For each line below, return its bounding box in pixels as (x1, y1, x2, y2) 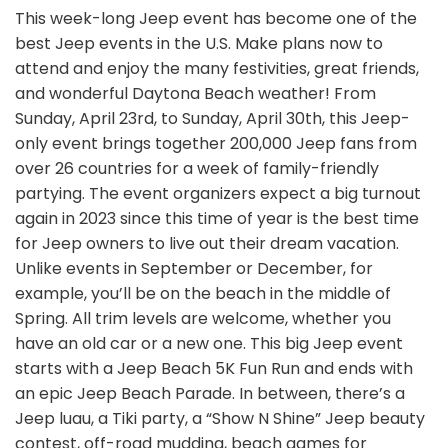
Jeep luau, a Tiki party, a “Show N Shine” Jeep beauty (15, 407, 425, 431)
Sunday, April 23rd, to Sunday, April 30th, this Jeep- (15, 107, 410, 131)
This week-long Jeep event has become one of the (15, 7, 417, 31)
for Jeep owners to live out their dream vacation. (15, 232, 399, 256)
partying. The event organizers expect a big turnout (15, 182, 421, 206)
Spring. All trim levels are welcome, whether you (15, 307, 391, 331)
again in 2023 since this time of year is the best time (15, 207, 419, 231)
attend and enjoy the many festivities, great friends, (15, 57, 419, 81)
